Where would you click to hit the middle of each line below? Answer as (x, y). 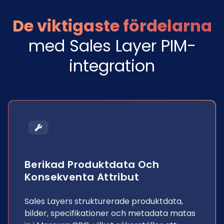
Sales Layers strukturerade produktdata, (104, 201)
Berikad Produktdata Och (92, 164)
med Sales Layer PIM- (112, 46)
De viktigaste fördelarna (112, 26)
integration (112, 66)
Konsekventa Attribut (82, 177)
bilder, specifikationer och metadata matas (110, 213)
